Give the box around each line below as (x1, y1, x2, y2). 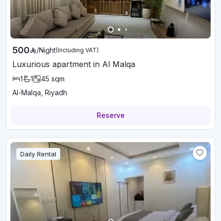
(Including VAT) (56, 46, 99, 54)
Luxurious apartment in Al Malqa (12, 59, 135, 69)
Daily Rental (20, 150, 56, 158)
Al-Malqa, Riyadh (12, 88, 67, 97)
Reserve (96, 111, 125, 119)
